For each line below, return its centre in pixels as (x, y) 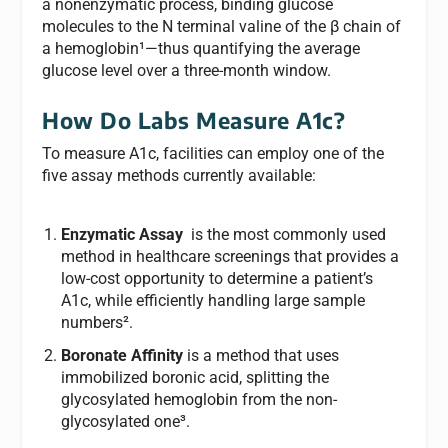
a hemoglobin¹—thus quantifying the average (201, 48)
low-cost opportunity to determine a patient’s (216, 279)
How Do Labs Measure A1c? (194, 120)
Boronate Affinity (121, 356)
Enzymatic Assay (121, 235)
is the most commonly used (284, 235)
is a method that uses (260, 356)
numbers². (96, 323)
